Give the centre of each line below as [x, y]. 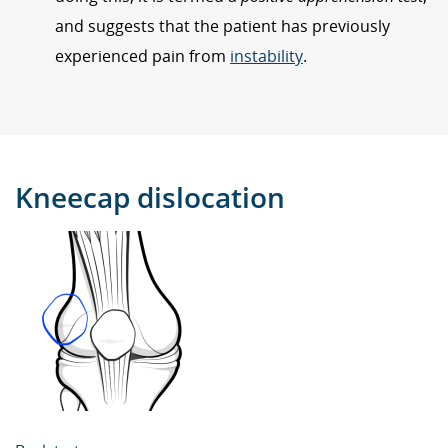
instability [266, 55]
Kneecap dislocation [150, 196]
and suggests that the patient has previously [222, 25]
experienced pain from [142, 55]
